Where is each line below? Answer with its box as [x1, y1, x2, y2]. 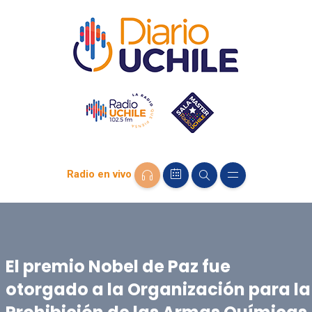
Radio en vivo [66, 168, 132, 181]
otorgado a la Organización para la [5, 277, 311, 301]
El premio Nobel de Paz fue [5, 254, 231, 278]
